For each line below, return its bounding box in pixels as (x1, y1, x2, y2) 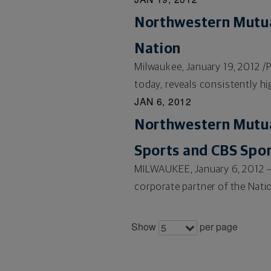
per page (197, 219, 238, 233)
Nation (134, 41, 181, 56)
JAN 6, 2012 (134, 94, 192, 108)
